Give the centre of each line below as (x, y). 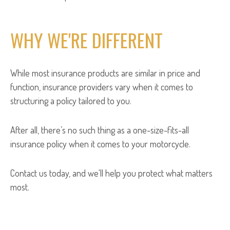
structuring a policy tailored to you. (71, 101)
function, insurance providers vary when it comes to (102, 87)
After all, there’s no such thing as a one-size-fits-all (100, 130)
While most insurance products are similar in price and (105, 73)
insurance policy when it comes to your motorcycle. (100, 144)
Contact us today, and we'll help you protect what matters (111, 173)
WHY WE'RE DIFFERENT (87, 40)
